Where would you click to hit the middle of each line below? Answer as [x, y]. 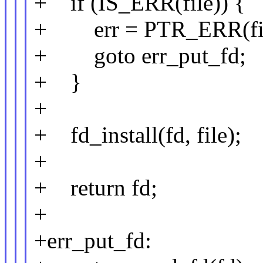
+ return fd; [96, 188]
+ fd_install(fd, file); [138, 135]
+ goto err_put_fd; [140, 56]
